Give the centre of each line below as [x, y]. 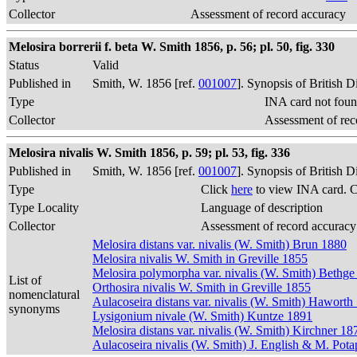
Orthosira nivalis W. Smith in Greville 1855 [202, 287]
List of [25, 280]
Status [24, 65]
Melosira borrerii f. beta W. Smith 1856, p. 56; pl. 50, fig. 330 [172, 47]
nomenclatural [44, 294]
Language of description [262, 208]
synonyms [34, 309]
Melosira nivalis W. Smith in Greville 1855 [200, 259]
